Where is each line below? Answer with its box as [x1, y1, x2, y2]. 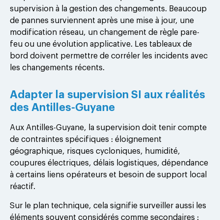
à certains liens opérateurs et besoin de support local [10, 171, 207, 179]
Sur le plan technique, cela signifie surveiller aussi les [10, 201, 206, 210]
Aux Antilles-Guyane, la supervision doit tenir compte [10, 124, 207, 132]
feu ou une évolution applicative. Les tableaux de [10, 40, 192, 49]
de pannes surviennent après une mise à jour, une [10, 17, 194, 25]
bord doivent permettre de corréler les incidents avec [10, 52, 208, 60]
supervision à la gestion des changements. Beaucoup [10, 5, 207, 13]
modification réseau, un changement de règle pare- [10, 28, 199, 37]
